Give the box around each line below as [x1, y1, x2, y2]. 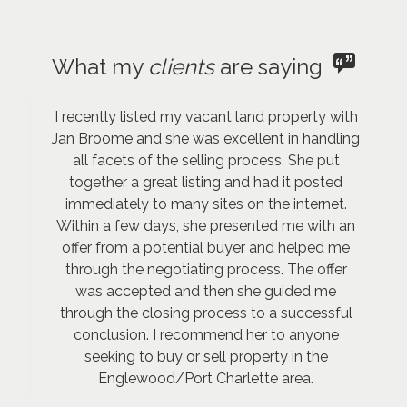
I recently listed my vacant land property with [54, 108, 358, 125]
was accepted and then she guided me [75, 283, 336, 300]
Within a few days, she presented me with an [56, 217, 355, 234]
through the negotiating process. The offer [65, 261, 347, 278]
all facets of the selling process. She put [72, 152, 340, 169]
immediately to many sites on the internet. [65, 195, 347, 213]
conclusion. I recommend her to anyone [73, 326, 339, 343]
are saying [214, 54, 333, 80]
